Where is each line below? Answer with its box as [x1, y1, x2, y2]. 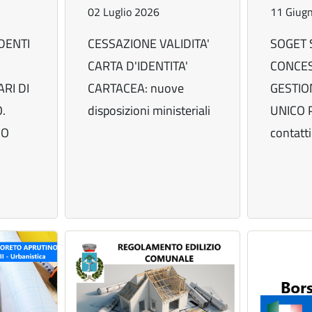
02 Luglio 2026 [88, 3, 160, 21]
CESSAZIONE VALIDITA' [88, 34, 210, 54]
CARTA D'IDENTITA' [88, 56, 189, 76]
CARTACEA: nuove [88, 79, 185, 98]
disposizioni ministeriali [88, 101, 211, 120]
